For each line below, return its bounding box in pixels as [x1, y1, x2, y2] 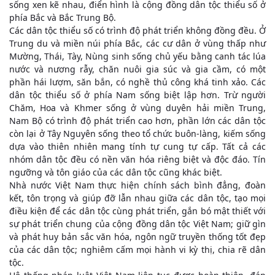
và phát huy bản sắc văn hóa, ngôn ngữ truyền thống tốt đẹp [9, 231, 266, 242]
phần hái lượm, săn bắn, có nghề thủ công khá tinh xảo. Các [9, 76, 266, 88]
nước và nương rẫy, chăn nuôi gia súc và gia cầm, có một [9, 63, 266, 75]
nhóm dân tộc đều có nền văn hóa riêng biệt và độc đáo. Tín [9, 153, 266, 165]
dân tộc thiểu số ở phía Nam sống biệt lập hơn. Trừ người [9, 89, 266, 101]
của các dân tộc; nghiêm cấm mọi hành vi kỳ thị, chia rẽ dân [9, 244, 266, 255]
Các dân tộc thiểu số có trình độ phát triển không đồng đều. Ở [9, 25, 266, 36]
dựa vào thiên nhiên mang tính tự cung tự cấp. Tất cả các [9, 141, 266, 152]
